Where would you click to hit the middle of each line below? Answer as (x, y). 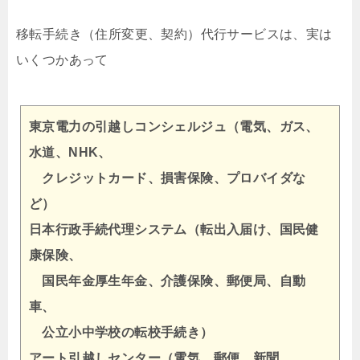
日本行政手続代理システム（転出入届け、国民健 (174, 229)
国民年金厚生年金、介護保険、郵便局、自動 (168, 281)
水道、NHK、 (70, 152)
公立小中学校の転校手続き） (121, 332)
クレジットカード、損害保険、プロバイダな (168, 178)
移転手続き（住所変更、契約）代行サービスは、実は (174, 34)
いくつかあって (62, 60)
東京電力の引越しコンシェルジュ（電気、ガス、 (174, 127)
